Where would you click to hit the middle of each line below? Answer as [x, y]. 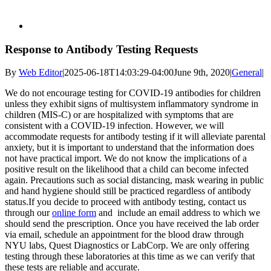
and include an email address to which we [178, 213]
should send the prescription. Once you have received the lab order [132, 224]
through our [28, 213]
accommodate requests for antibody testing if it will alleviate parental [135, 137]
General [247, 73]
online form [74, 213]
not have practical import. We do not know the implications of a [126, 158]
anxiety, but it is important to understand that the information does [129, 148]
